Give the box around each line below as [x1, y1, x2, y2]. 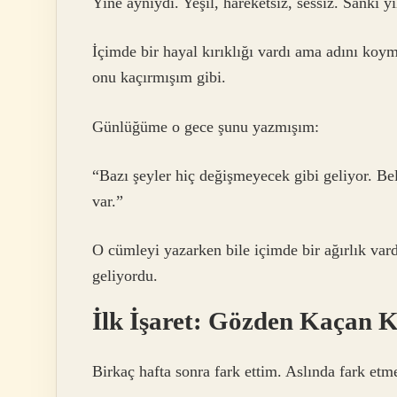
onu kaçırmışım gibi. [92, 68, 226, 87]
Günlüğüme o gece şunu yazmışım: [92, 117, 319, 136]
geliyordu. [92, 267, 158, 285]
